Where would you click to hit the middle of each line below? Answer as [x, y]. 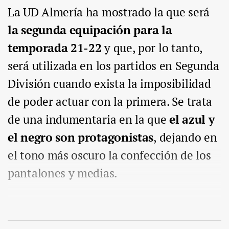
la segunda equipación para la [90, 30]
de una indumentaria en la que [88, 120]
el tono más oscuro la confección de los [109, 155]
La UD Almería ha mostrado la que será [109, 12]
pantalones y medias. [62, 173]
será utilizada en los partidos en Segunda [113, 66]
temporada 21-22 [55, 48]
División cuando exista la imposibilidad [109, 84]
